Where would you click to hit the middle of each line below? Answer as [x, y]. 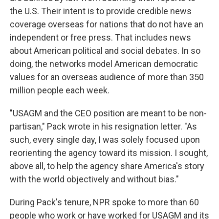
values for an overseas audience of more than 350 [107, 77]
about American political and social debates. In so [105, 51]
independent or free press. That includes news [100, 37]
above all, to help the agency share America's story [107, 166]
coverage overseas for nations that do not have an [107, 24]
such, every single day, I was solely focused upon [105, 140]
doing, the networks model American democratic [104, 64]
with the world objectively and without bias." [94, 179]
